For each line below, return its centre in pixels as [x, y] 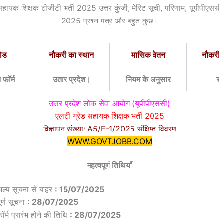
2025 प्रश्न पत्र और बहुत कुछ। [109, 21]
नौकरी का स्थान [71, 55]
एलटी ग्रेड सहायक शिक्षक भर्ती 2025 [109, 116]
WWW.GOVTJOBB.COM [109, 142]
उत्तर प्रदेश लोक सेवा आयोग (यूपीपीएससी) [109, 103]
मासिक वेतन [148, 55]
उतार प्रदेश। [71, 79]
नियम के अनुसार [148, 79]
